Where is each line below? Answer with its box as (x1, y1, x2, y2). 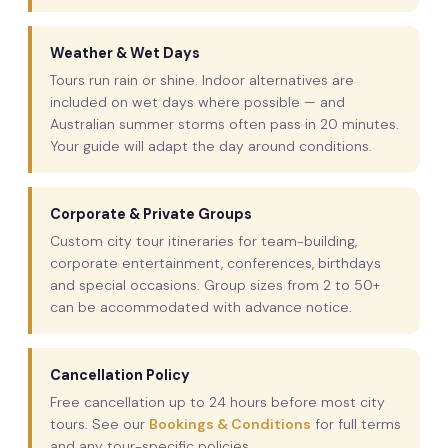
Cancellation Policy (50, 365, 190, 384)
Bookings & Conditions (149, 414, 311, 433)
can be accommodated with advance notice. (50, 297, 352, 316)
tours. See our (50, 414, 149, 433)
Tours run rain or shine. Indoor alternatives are (50, 70, 354, 89)
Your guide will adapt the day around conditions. (50, 136, 372, 155)
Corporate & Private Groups (50, 204, 252, 223)
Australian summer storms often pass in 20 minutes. (50, 114, 399, 133)
